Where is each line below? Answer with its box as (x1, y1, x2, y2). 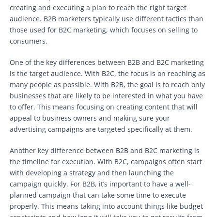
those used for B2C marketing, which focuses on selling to (10, 25, 198, 34)
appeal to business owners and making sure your (10, 113, 170, 123)
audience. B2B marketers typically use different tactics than (10, 14, 203, 23)
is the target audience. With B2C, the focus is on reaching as (10, 68, 205, 78)
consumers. (10, 36, 47, 46)
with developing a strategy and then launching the (10, 168, 174, 177)
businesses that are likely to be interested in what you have (10, 91, 203, 100)
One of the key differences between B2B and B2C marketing (10, 57, 204, 67)
